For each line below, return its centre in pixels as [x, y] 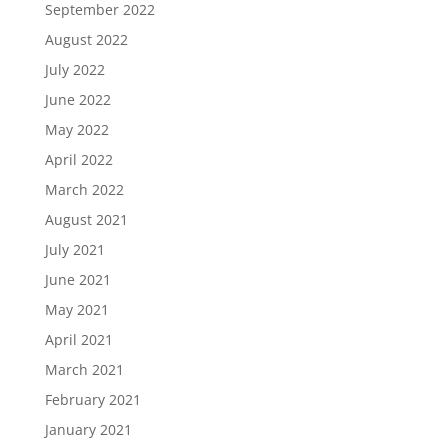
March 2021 [84, 369]
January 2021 [88, 429]
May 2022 [76, 129]
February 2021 [92, 399]
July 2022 [74, 69]
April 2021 [78, 339]
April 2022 [78, 159]
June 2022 [77, 99]
